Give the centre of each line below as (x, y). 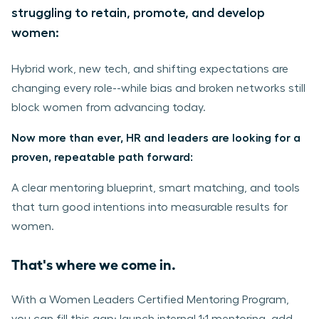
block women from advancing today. (109, 107)
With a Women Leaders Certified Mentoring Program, (150, 299)
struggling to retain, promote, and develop (138, 12)
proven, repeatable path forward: (102, 157)
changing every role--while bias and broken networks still (158, 88)
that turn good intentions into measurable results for (150, 207)
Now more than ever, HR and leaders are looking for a (156, 138)
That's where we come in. (94, 263)
